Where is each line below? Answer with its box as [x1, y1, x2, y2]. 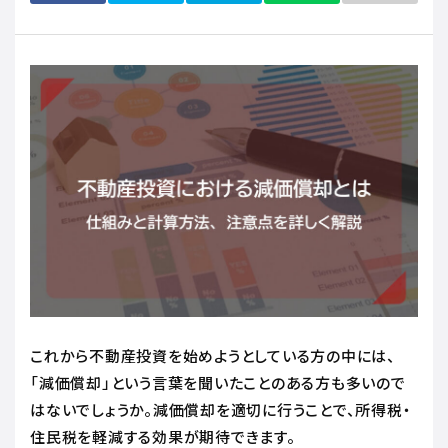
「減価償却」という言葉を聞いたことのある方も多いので [30, 371, 406, 393]
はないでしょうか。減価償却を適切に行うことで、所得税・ [30, 398, 412, 420]
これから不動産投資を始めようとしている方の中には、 [30, 344, 396, 366]
